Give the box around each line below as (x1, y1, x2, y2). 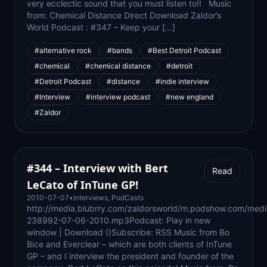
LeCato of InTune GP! (27, 178, 138, 192)
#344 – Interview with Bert (27, 161, 168, 175)
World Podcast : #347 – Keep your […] (27, 22, 175, 32)
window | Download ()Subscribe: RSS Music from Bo (27, 227, 229, 237)
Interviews (73, 193, 108, 202)
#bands (107, 46, 132, 55)
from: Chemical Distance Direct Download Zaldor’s (27, 10, 221, 20)
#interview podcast (86, 92, 150, 101)
